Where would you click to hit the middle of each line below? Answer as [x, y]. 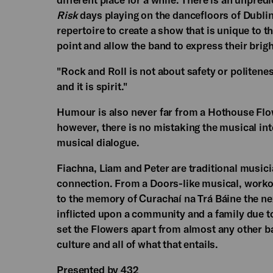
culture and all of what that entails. [138, 243]
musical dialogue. [99, 142]
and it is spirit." [92, 86]
